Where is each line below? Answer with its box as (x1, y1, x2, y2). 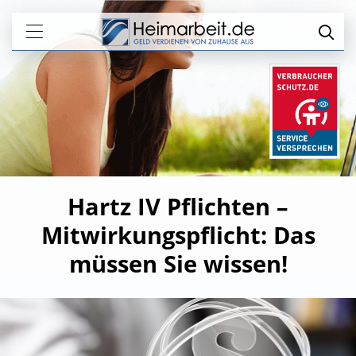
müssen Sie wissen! (68, 248, 288, 279)
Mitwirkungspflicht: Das (41, 219, 315, 250)
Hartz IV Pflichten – (68, 191, 288, 222)
